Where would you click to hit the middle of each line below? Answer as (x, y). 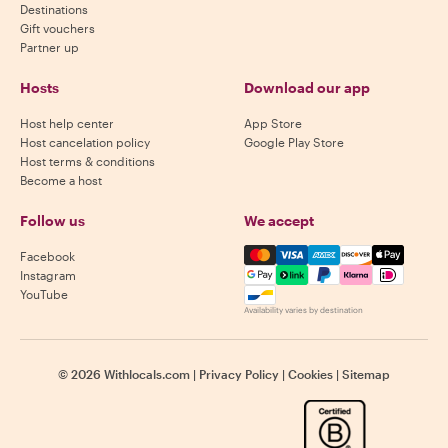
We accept (279, 221)
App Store (273, 123)
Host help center (67, 123)
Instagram (48, 275)
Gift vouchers (57, 28)
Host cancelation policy (85, 142)
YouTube (44, 294)
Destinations (54, 9)
